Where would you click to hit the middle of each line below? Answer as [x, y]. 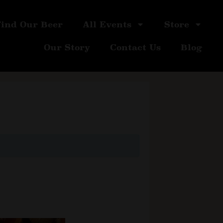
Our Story [67, 48]
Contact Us [135, 48]
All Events [107, 25]
